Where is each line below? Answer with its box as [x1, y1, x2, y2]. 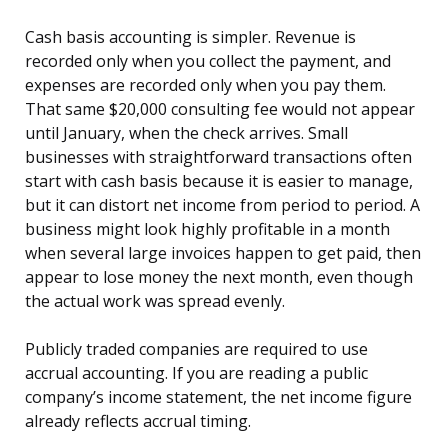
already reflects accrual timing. [25, 410, 251, 433]
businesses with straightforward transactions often [25, 146, 412, 169]
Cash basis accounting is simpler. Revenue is [25, 26, 356, 49]
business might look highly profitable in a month [25, 218, 390, 241]
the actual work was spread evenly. [25, 290, 285, 313]
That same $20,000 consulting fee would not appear [25, 98, 415, 121]
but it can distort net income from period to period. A [25, 194, 420, 217]
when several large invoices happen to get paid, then [25, 242, 421, 265]
